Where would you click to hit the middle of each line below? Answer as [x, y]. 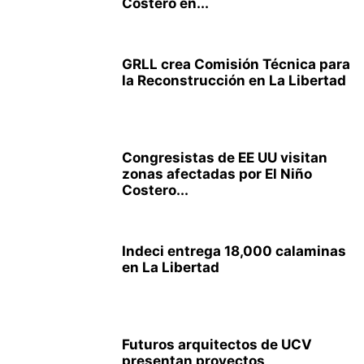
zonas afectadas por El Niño [217, 174]
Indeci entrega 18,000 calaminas [234, 251]
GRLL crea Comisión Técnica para [236, 64]
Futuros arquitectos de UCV [217, 344]
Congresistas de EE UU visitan [225, 158]
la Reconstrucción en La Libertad [234, 80]
